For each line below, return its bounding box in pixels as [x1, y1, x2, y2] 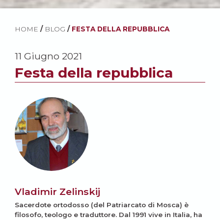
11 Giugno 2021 [15, 50, 82, 62]
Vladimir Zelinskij [15, 186, 100, 197]
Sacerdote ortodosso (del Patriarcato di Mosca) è [15, 201, 189, 209]
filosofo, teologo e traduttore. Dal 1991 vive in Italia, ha [15, 211, 202, 219]
